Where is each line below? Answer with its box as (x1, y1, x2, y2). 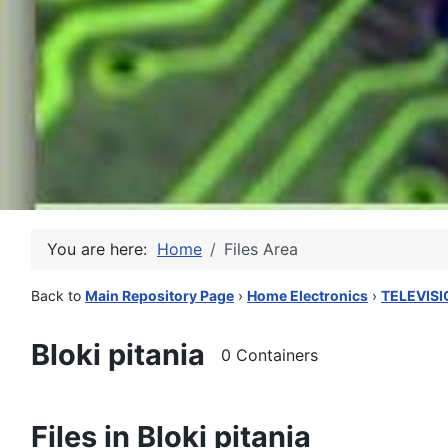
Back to (31, 287, 85, 304)
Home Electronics (247, 287, 368, 304)
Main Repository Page (85, 287, 234, 304)
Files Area (224, 239, 298, 259)
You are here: (47, 239, 157, 259)
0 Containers (221, 345, 318, 365)
